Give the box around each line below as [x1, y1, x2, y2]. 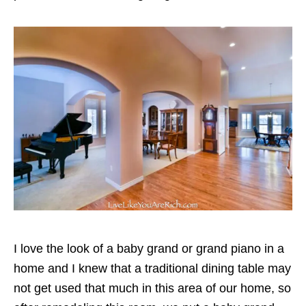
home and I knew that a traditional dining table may [14, 261, 291, 275]
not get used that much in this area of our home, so [14, 281, 291, 295]
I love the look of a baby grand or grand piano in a [14, 241, 284, 255]
